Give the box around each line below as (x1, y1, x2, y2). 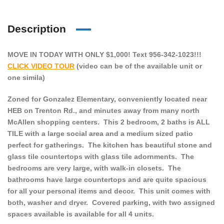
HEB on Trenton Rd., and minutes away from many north (7, 106, 199, 115)
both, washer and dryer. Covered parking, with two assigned (7, 198, 215, 207)
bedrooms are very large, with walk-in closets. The (7, 164, 181, 172)
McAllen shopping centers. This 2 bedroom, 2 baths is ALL (7, 118, 210, 126)
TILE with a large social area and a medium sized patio (7, 129, 193, 138)
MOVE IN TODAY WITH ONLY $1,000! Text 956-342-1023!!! (7, 50, 201, 59)
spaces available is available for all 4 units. (7, 210, 154, 218)
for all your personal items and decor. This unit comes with (7, 187, 210, 195)
